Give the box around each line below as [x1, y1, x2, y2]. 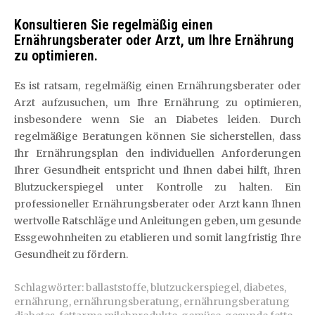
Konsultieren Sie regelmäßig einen [14, 16, 213, 33]
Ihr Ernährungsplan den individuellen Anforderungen [14, 147, 301, 160]
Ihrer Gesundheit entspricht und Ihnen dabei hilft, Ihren [14, 164, 301, 176]
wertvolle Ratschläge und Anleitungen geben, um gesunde [14, 214, 301, 227]
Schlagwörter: [14, 281, 86, 294]
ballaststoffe [86, 281, 146, 294]
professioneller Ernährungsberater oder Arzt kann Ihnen [14, 198, 301, 210]
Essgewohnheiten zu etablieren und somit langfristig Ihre [14, 231, 301, 244]
